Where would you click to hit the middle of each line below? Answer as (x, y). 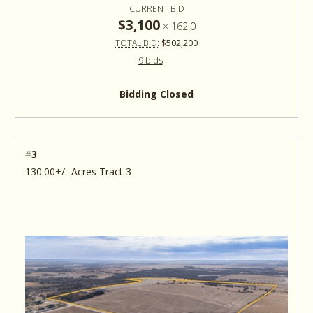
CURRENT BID (156, 8)
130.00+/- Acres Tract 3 (115, 172)
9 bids (150, 60)
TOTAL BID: (137, 43)
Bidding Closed (156, 94)
